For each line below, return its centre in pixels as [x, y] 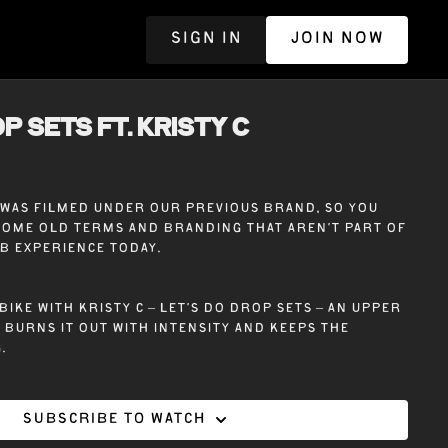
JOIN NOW [336, 39]
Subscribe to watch [113, 420]
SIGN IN [205, 39]
